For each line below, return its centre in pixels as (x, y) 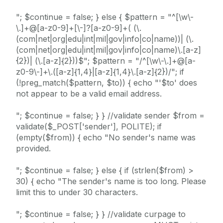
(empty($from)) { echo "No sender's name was (106, 138)
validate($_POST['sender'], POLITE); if (89, 127)
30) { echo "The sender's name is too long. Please (111, 181)
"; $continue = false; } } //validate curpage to (101, 214)
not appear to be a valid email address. (89, 94)
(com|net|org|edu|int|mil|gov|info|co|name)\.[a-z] (109, 50)
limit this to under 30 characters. (77, 192)
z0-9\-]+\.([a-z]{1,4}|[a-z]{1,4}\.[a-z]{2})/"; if (100, 72)
